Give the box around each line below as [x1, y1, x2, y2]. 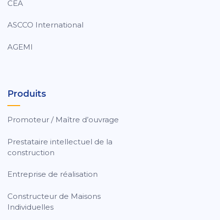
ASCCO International [7, 20, 83, 30]
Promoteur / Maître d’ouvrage [7, 115, 119, 125]
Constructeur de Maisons [7, 191, 101, 201]
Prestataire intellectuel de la [7, 137, 112, 146]
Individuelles [7, 202, 54, 212]
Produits [7, 88, 46, 100]
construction [7, 147, 55, 157]
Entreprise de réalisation [7, 169, 98, 179]
